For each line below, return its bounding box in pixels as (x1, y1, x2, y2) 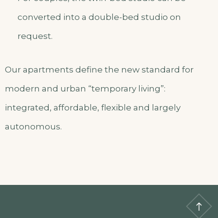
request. (17, 31, 53, 41)
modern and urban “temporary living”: (5, 84, 165, 94)
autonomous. (5, 122, 62, 132)
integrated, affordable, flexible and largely (5, 103, 181, 113)
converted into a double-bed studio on (17, 12, 181, 22)
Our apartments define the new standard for (5, 65, 194, 75)
